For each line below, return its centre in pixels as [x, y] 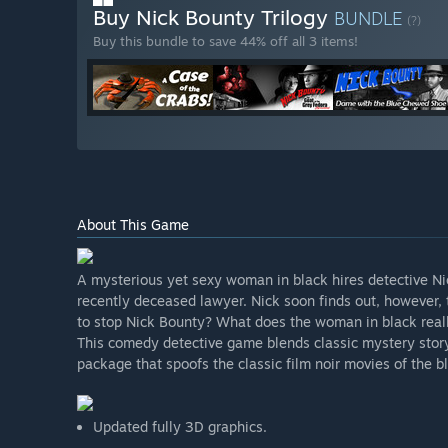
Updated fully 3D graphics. [180, 427]
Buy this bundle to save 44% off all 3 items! [225, 41]
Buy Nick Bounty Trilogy [213, 17]
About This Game [133, 225]
